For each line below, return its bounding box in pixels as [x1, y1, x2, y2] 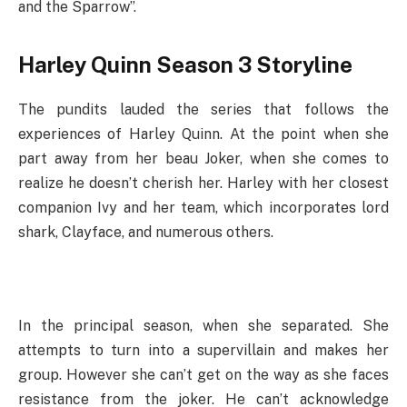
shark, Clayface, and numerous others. [18, 223, 273, 241]
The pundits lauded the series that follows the [18, 100, 389, 118]
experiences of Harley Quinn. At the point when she [18, 124, 389, 143]
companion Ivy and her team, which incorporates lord [18, 198, 389, 216]
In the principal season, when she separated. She [18, 316, 389, 334]
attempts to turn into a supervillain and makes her [18, 341, 389, 359]
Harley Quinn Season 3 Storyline [18, 51, 352, 77]
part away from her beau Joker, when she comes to [18, 149, 389, 167]
